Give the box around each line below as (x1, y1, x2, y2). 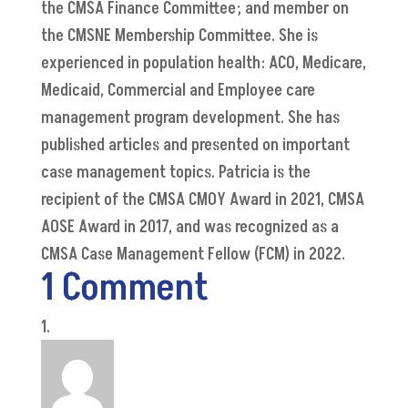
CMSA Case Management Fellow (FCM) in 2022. (40, 243, 352, 267)
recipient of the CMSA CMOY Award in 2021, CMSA (40, 189, 364, 212)
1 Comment (40, 261, 209, 315)
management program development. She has (40, 107, 340, 130)
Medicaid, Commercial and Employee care (40, 79, 315, 103)
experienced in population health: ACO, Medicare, (40, 52, 366, 76)
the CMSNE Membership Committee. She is (40, 25, 318, 48)
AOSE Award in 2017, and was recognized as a (40, 216, 339, 240)
